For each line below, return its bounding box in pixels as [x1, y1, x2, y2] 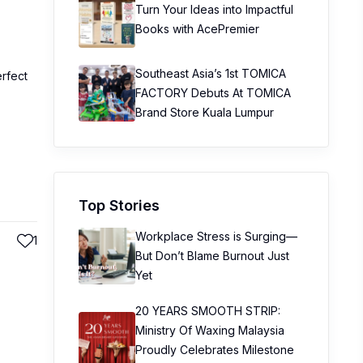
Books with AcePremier [135, 22, 259, 36]
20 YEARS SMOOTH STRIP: [135, 304, 280, 318]
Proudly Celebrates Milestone [135, 343, 294, 357]
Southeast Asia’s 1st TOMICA [135, 66, 286, 80]
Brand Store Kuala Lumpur [135, 105, 274, 119]
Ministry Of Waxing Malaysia [135, 323, 284, 337]
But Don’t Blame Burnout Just [135, 249, 289, 263]
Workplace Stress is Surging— [135, 229, 297, 243]
